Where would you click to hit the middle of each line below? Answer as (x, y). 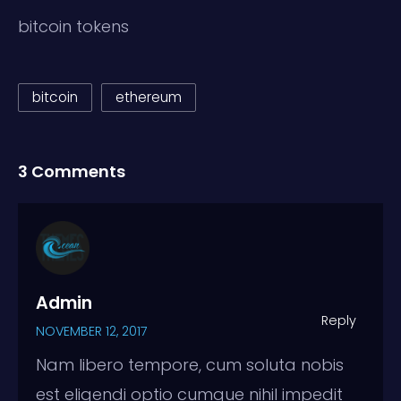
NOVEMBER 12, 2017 (92, 331)
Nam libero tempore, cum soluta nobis (190, 364)
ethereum (149, 97)
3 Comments (72, 171)
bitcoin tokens (73, 26)
